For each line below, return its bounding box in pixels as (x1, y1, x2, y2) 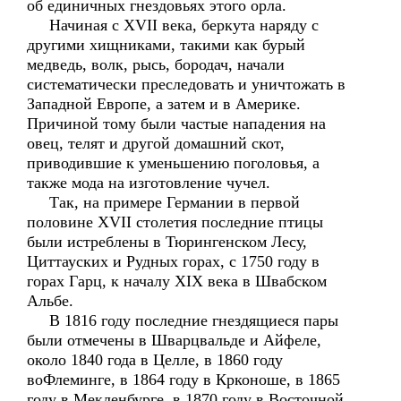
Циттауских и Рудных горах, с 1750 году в (27, 252, 320, 270)
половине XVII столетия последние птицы (27, 213, 323, 231)
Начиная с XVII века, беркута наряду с (27, 16, 319, 34)
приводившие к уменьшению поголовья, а (27, 154, 320, 172)
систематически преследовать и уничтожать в (27, 75, 346, 93)
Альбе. (27, 292, 73, 310)
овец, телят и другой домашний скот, (27, 134, 285, 152)
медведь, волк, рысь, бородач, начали (27, 55, 285, 73)
